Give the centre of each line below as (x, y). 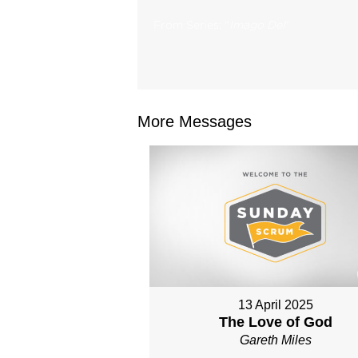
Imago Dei (257, 24)
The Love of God (275, 322)
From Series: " (191, 24)
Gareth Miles (275, 340)
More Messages (195, 121)
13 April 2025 (275, 305)
